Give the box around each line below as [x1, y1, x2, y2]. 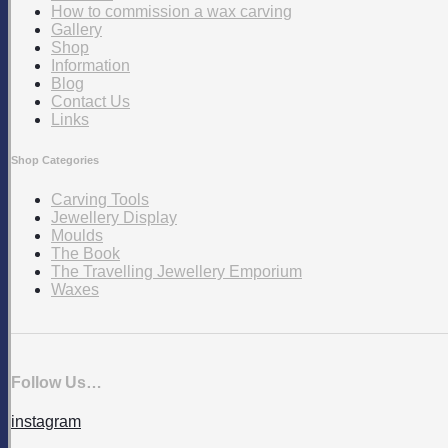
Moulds [51, 227, 103, 245]
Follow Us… [11, 373, 102, 391]
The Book [51, 245, 120, 263]
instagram [11, 412, 81, 430]
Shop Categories [11, 154, 99, 167]
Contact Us [51, 93, 130, 111]
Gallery [51, 21, 102, 39]
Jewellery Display [51, 209, 177, 227]
